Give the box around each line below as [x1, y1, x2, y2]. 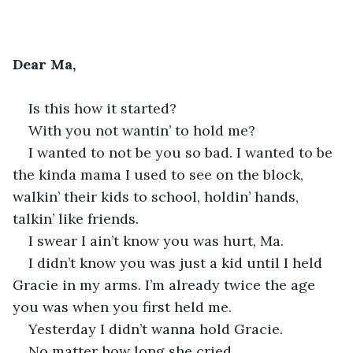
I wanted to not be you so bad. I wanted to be [28, 143, 336, 162]
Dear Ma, [13, 54, 76, 73]
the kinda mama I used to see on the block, [13, 165, 307, 184]
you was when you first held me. [13, 297, 232, 316]
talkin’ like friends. [13, 209, 139, 228]
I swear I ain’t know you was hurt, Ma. [28, 231, 284, 250]
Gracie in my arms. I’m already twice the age [13, 275, 319, 294]
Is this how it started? [28, 98, 176, 117]
